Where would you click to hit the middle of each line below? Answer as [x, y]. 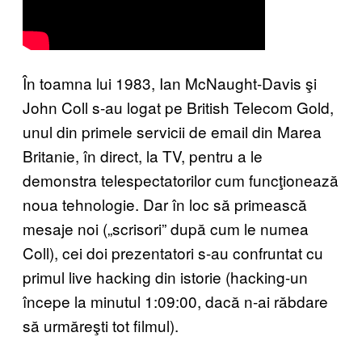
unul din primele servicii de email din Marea [172, 131]
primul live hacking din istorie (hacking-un [165, 276]
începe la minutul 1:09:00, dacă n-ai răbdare [175, 301]
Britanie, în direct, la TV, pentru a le [143, 155]
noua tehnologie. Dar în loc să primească [165, 204]
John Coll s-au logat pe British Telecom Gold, [178, 107]
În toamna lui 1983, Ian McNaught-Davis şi [170, 82]
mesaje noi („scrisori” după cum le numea [166, 228]
